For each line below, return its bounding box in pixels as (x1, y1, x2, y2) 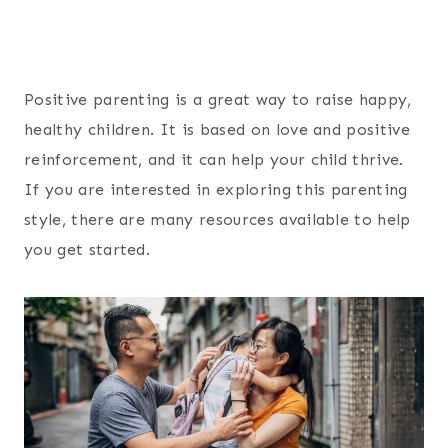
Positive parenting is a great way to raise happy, (24, 89, 412, 109)
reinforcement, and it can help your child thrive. (24, 149, 404, 169)
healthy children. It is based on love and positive (24, 119, 411, 139)
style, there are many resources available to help (24, 209, 411, 229)
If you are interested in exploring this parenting (24, 179, 408, 199)
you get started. (24, 239, 151, 259)
